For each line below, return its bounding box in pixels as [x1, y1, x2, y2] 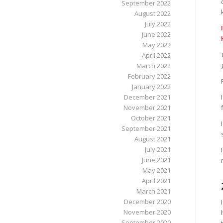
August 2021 [134, 134, 171, 143]
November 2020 [123, 208, 171, 217]
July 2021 [144, 145, 171, 154]
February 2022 [127, 72, 171, 81]
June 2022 [141, 30, 171, 39]
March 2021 [136, 187, 171, 196]
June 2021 [141, 155, 171, 164]
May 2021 [142, 166, 171, 175]
